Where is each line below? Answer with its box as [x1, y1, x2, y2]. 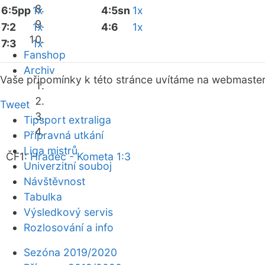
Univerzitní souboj [24, 160, 112, 172]
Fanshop [24, 49, 66, 61]
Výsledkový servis [24, 206, 113, 218]
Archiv [24, 64, 55, 76]
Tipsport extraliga [24, 114, 111, 126]
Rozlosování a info [24, 221, 114, 234]
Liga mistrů [24, 144, 77, 157]
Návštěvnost [24, 175, 85, 188]
